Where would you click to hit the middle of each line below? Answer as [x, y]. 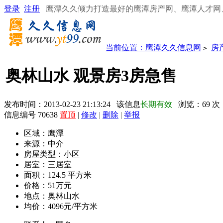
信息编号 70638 [32, 115]
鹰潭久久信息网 [173, 48]
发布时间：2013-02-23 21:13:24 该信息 [72, 104]
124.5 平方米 [70, 175]
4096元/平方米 [73, 206]
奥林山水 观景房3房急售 [91, 76]
